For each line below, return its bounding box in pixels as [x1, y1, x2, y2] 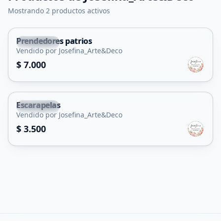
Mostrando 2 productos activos [8, 6, 110, 15]
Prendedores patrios [16, 36, 92, 46]
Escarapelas [16, 100, 61, 110]
